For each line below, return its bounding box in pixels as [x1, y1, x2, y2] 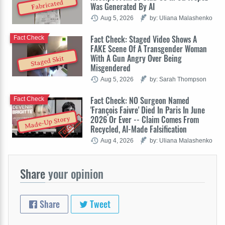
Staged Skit [30, 55, 65, 68]
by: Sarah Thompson [150, 75, 206, 82]
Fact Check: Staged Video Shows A [90, 33, 197, 45]
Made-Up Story [24, 115, 71, 131]
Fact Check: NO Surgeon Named [90, 94, 189, 106]
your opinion [45, 165, 103, 182]
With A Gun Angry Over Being [90, 52, 182, 64]
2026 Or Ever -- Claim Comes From [90, 113, 199, 126]
